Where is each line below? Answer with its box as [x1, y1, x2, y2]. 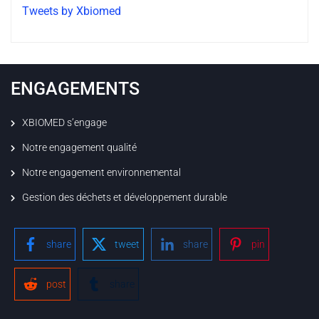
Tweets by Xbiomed [22, 4, 121, 19]
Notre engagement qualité [22, 142, 137, 154]
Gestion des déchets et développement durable [22, 192, 227, 204]
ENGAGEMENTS [11, 78, 140, 100]
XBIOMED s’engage [22, 117, 107, 129]
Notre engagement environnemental [22, 167, 181, 179]
